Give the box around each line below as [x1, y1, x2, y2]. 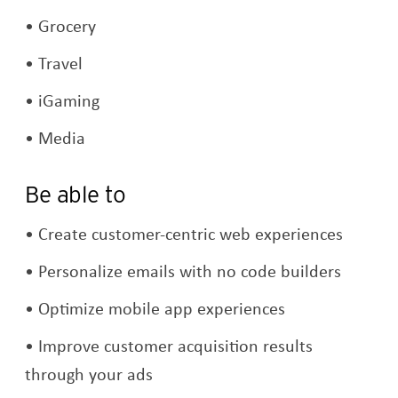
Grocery [38, 13, 97, 38]
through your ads [25, 362, 154, 386]
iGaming [38, 88, 100, 113]
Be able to [25, 180, 126, 209]
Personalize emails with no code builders [38, 259, 342, 283]
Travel [38, 51, 84, 76]
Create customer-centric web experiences [38, 221, 344, 246]
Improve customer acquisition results [38, 333, 314, 358]
